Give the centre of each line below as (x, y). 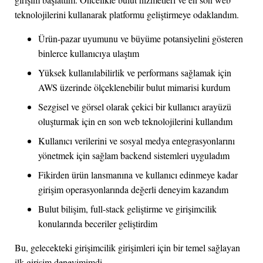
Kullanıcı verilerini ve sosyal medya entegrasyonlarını (136, 140)
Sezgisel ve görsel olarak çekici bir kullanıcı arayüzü (135, 106)
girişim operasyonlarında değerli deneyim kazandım (133, 189)
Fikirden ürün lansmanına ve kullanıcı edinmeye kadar (138, 174)
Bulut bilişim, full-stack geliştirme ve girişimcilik (127, 208)
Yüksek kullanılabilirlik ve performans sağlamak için (135, 72)
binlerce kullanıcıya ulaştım (89, 53)
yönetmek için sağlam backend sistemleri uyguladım (134, 155)
